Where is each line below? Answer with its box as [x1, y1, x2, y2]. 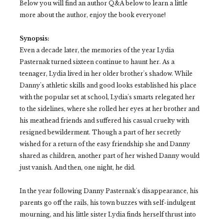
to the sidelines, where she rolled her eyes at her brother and [20, 105, 199, 112]
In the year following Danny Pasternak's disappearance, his [20, 187, 198, 195]
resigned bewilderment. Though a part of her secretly [20, 129, 181, 136]
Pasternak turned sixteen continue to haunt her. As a [20, 58, 175, 66]
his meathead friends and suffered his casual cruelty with [20, 117, 189, 124]
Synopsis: [20, 35, 49, 42]
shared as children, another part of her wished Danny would [20, 152, 199, 159]
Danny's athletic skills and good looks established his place [20, 82, 197, 89]
